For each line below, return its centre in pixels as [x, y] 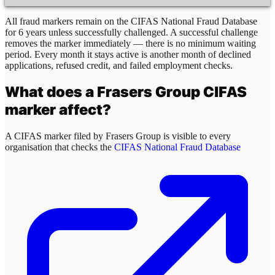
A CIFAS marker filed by [55, 136]
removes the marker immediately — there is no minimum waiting [130, 43]
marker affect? [58, 110]
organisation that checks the [60, 147]
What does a [51, 92]
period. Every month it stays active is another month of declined [128, 54]
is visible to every [196, 136]
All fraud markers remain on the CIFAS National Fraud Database [131, 21]
